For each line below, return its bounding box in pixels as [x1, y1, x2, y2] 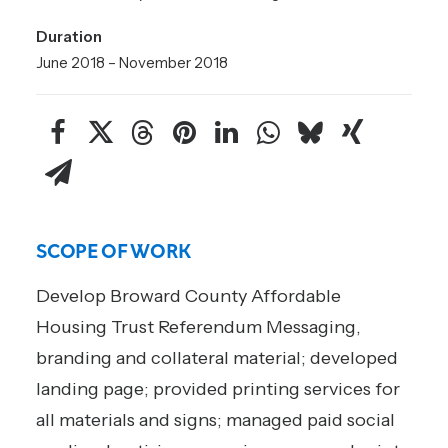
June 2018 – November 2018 [36, 53, 228, 72]
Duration [36, 27, 102, 46]
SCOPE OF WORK [36, 235, 191, 264]
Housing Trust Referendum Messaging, [36, 316, 361, 338]
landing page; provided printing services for [36, 378, 400, 400]
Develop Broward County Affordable [36, 285, 341, 307]
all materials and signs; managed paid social [36, 409, 395, 431]
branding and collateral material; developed [36, 347, 398, 369]
